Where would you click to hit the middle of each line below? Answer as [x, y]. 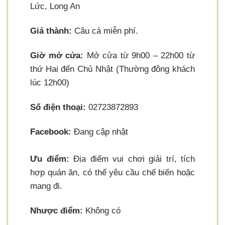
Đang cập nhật [100, 132]
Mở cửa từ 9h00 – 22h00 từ [139, 55]
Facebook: [51, 132]
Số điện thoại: [58, 107]
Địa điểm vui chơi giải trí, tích [132, 159]
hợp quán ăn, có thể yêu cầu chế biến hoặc [113, 172]
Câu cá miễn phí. [105, 31]
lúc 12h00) [50, 82]
